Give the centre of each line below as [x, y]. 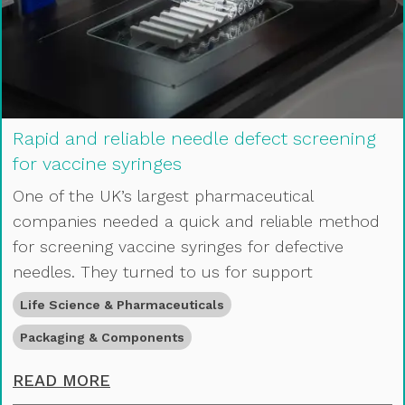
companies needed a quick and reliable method [196, 221]
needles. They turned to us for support [163, 271]
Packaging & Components [102, 337]
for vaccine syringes [97, 163]
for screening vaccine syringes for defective [178, 246]
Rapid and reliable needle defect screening [194, 138]
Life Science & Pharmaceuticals [122, 304]
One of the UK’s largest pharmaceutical [163, 195]
